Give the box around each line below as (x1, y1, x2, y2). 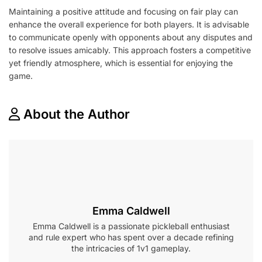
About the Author (23, 106, 130, 122)
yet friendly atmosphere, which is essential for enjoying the (9, 57, 233, 68)
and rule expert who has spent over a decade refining (28, 232, 234, 242)
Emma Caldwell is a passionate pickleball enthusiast (32, 220, 230, 231)
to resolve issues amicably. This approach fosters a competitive (9, 44, 251, 55)
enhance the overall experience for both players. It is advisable (9, 19, 249, 29)
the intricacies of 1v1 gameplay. (71, 243, 191, 253)
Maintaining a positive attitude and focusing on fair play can (9, 6, 238, 16)
